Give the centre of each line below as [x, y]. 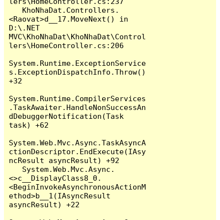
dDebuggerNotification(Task [67, 116]
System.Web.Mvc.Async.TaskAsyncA [78, 142]
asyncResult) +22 [44, 204]
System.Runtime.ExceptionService [78, 63]
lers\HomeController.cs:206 [67, 45]
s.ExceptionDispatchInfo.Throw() [78, 72]
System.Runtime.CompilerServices [78, 98]
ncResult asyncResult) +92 [64, 160]
